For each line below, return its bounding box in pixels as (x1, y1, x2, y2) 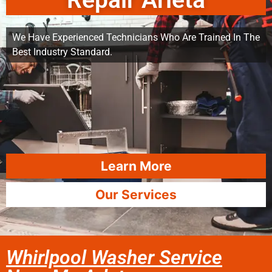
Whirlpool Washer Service (6, 246, 222, 269)
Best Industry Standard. (12, 46, 112, 58)
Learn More (100, 158, 172, 174)
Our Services (95, 187, 177, 202)
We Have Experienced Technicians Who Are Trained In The (12, 32, 260, 43)
